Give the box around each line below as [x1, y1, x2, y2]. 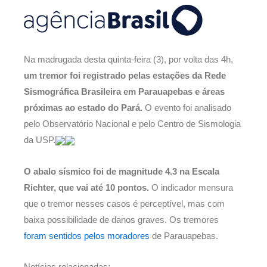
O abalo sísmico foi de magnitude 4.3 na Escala [24, 166, 219, 176]
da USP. [24, 135, 55, 145]
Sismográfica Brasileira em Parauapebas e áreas [24, 86, 225, 97]
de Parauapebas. [150, 231, 221, 241]
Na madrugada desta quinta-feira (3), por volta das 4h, [24, 54, 233, 64]
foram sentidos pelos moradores [24, 231, 150, 241]
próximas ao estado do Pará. [24, 103, 145, 113]
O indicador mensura [149, 182, 233, 193]
